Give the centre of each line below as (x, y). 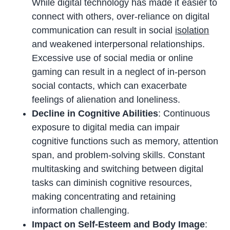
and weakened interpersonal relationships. (119, 44)
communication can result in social (104, 31)
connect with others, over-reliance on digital (121, 17)
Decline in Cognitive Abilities (95, 114)
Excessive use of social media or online (113, 58)
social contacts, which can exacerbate (110, 86)
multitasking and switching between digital (118, 169)
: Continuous (184, 114)
